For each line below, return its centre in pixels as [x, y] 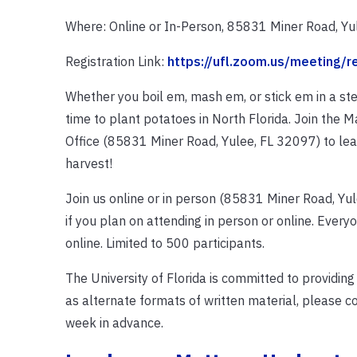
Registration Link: [116, 61]
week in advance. [114, 322]
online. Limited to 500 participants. [165, 243]
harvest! [88, 163]
